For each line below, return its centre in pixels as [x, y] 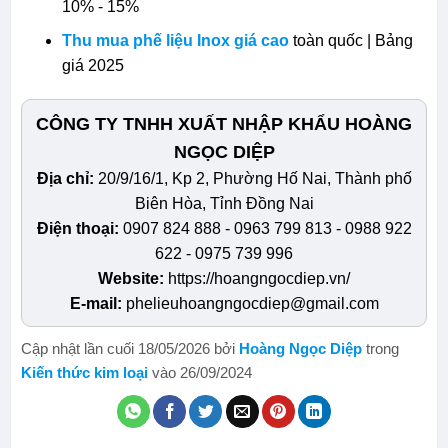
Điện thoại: [79, 229]
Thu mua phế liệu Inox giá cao [175, 41]
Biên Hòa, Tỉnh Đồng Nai [224, 204]
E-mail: [97, 304]
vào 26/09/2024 [199, 373]
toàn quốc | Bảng [350, 41]
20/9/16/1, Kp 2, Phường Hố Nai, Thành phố [254, 179]
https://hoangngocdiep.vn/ [259, 279]
